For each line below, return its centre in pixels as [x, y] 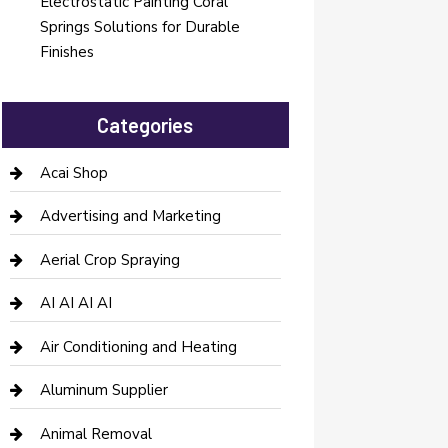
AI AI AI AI [75, 303]
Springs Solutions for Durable [139, 27]
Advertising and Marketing [130, 216]
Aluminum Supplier [103, 390]
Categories [145, 124]
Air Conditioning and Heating [138, 346]
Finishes [66, 52]
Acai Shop [73, 172]
